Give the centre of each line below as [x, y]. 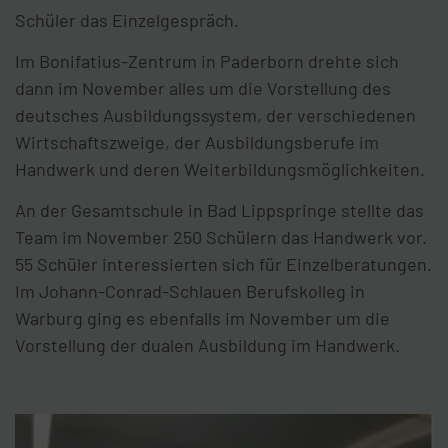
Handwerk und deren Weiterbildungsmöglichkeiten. [220, 168]
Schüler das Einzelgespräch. [127, 19]
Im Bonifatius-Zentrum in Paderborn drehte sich [207, 60]
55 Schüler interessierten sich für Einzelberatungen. [223, 263]
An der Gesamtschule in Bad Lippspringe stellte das [219, 209]
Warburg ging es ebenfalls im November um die [202, 317]
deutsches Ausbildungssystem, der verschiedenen [215, 114]
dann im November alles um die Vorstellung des [203, 87]
